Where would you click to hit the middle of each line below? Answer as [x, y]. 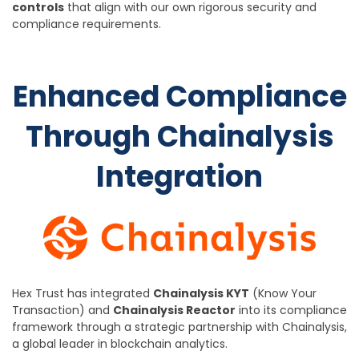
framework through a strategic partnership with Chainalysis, [179, 327]
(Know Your [283, 294]
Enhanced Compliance [179, 97]
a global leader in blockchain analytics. [120, 344]
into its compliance [291, 311]
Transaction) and [63, 311]
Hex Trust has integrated [83, 294]
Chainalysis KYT [201, 294]
